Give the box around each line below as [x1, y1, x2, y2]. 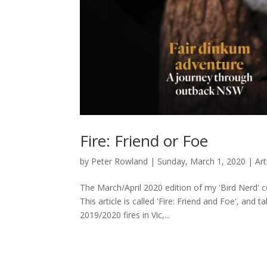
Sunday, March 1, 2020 [157, 155, 246, 167]
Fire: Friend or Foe [80, 129, 209, 151]
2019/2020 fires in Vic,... [80, 209, 170, 221]
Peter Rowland [91, 155, 148, 167]
